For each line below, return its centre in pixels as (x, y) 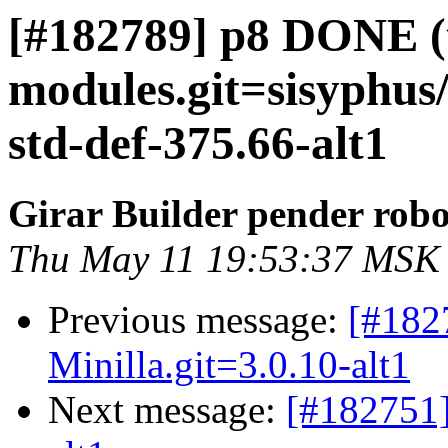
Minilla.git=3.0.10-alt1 (229, 365)
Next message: (167, 410)
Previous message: (198, 320)
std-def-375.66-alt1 (198, 143)
